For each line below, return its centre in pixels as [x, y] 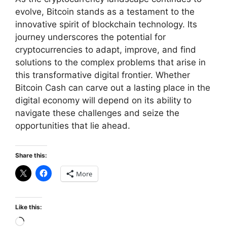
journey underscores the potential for [90, 37]
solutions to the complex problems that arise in [110, 63]
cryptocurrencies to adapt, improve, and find [106, 50]
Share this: [31, 155]
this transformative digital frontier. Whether [103, 75]
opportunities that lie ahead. [73, 126]
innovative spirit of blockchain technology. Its [106, 25]
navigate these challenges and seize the [97, 113]
